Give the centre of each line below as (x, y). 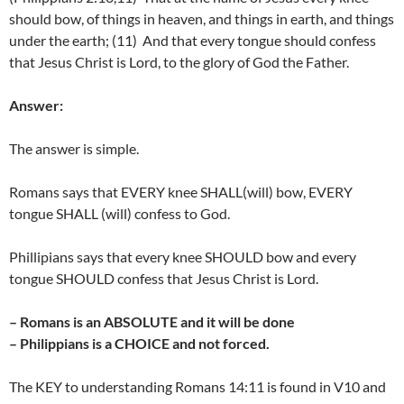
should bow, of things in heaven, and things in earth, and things (202, 19)
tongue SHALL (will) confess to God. (119, 214)
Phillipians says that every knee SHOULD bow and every (183, 257)
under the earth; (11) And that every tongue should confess (193, 41)
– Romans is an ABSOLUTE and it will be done (152, 322)
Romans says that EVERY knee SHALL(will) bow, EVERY (181, 192)
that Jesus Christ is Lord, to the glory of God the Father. (179, 62)
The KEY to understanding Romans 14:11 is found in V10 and (197, 387)
